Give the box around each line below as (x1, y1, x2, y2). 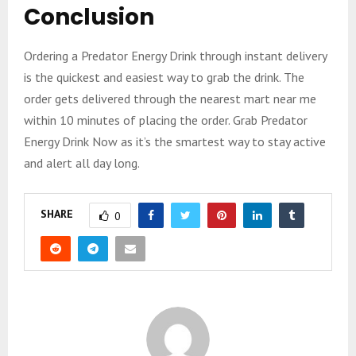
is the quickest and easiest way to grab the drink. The (24, 68, 304, 85)
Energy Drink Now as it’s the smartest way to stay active (24, 133, 326, 149)
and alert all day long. (24, 154, 140, 171)
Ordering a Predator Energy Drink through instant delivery (24, 47, 327, 64)
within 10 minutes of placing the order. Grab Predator (24, 111, 308, 128)
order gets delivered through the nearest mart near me (24, 90, 316, 106)
